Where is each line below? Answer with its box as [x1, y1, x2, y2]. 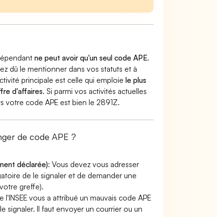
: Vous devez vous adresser [48, 159, 139, 169]
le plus [125, 75, 147, 85]
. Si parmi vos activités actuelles [43, 86, 147, 96]
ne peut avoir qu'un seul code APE [34, 53, 148, 62]
